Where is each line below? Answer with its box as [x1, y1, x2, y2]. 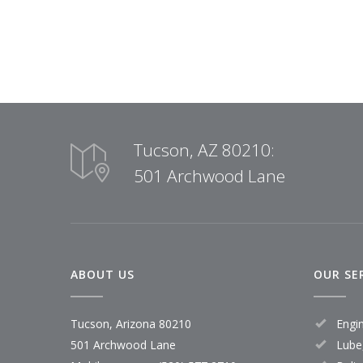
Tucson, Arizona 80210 [70, 316, 191, 331]
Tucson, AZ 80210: [134, 139, 275, 161]
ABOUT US [70, 267, 135, 282]
